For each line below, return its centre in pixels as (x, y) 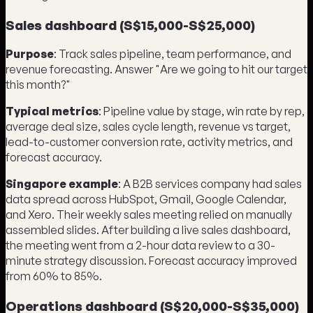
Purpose (30, 54)
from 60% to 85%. (54, 276)
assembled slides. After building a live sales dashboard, (148, 230)
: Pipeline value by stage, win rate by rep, (202, 111)
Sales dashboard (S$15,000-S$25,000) (130, 24)
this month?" (38, 85)
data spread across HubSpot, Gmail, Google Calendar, (146, 199)
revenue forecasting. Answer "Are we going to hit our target (156, 70)
